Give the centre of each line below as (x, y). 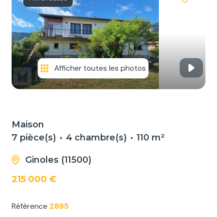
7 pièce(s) (34, 138)
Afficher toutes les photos (100, 68)
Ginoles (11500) (58, 160)
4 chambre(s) (96, 138)
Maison (28, 125)
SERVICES (39, 15)
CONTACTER (46, 53)
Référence (31, 206)
